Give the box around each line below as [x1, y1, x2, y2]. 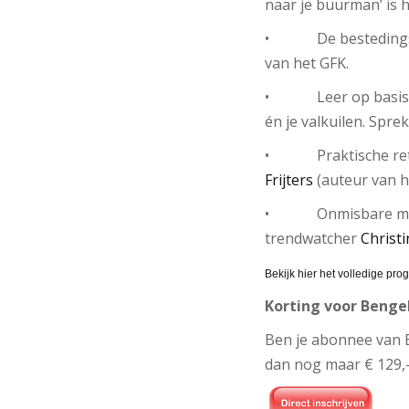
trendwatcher [264, 228, 361, 249]
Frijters [264, 170, 313, 191]
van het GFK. [264, 53, 349, 74]
